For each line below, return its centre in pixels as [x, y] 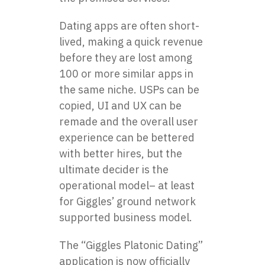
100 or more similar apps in [126, 73]
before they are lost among [126, 57]
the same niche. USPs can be [129, 89]
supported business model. [126, 217]
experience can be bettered [127, 137]
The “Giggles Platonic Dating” [131, 245]
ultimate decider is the [114, 169]
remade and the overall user [129, 121]
